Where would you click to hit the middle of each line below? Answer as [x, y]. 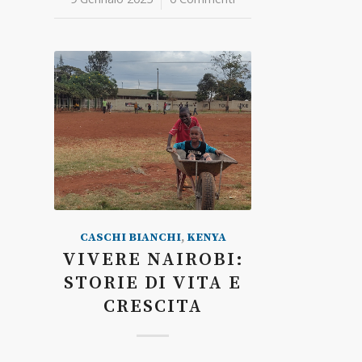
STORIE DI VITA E [153, 283]
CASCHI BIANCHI [130, 238]
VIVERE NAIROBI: [153, 260]
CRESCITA [153, 307]
